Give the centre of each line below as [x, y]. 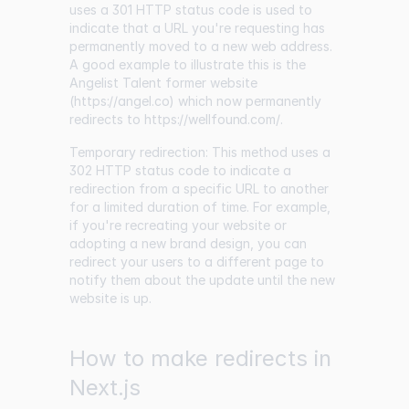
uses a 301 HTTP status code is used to [191, 10]
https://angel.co [122, 101]
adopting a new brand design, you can [188, 244]
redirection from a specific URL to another [199, 189]
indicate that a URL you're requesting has [197, 28]
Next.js [105, 388]
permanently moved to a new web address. [201, 47]
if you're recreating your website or [178, 225]
